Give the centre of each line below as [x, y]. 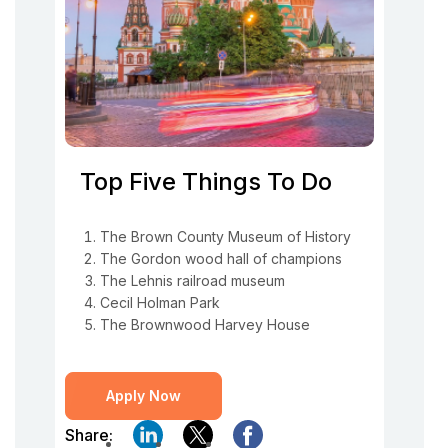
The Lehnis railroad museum [192, 280]
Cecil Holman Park [160, 302]
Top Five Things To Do [206, 181]
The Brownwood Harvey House [205, 324]
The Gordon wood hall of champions [221, 258]
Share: [89, 434]
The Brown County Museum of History [225, 236]
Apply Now [143, 395]
